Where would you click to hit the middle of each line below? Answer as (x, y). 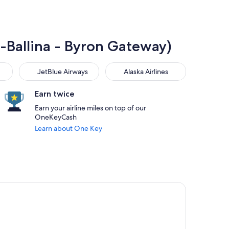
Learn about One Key (68, 128)
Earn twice (55, 94)
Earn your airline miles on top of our (90, 108)
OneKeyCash (56, 117)
